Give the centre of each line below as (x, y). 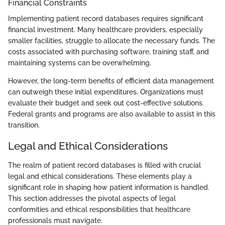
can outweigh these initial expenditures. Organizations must (106, 92)
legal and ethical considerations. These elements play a (100, 176)
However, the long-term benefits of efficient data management (111, 81)
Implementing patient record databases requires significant (106, 19)
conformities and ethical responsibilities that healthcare (99, 209)
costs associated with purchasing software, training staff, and (108, 52)
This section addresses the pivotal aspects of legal (92, 198)
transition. (24, 125)
